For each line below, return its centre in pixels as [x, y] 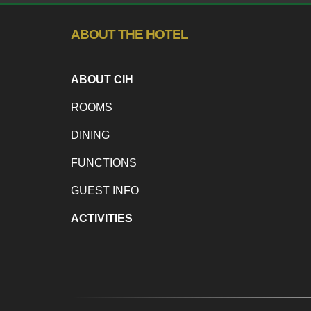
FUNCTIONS [104, 163]
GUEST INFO [105, 191]
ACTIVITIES [102, 219]
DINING [90, 135]
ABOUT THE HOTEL [129, 34]
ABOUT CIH [102, 80]
